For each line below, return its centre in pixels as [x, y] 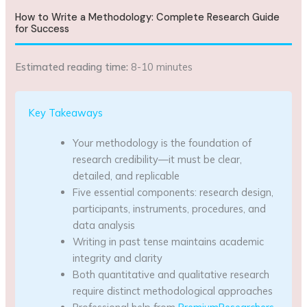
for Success [42, 29]
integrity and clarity [118, 258]
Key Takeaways [66, 113]
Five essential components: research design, [173, 193]
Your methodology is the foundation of [162, 143]
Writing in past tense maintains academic [169, 242]
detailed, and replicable [126, 176]
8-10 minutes [161, 67]
